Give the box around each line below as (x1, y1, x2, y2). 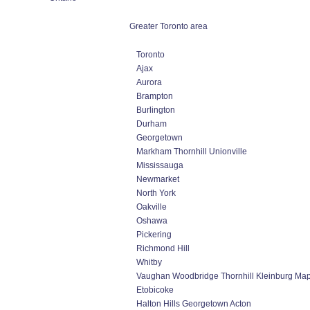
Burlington (136, 105, 175, 115)
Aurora (136, 77, 162, 87)
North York (136, 188, 176, 198)
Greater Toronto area (129, 21, 208, 31)
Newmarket (136, 174, 179, 184)
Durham (136, 119, 167, 129)
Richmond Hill (136, 244, 190, 253)
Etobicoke (136, 285, 174, 295)
